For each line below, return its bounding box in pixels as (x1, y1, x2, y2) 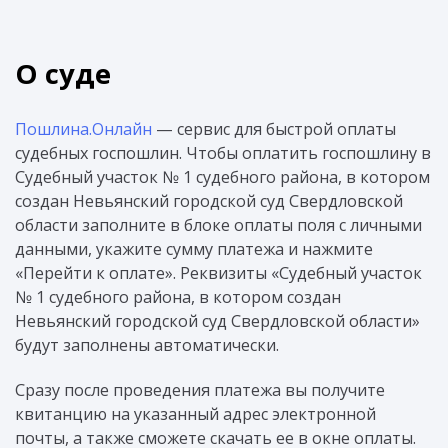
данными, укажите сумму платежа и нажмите (15, 238, 373, 261)
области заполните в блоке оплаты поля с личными (15, 214, 422, 237)
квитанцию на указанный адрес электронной (15, 402, 376, 425)
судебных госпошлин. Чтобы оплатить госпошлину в (15, 142, 431, 165)
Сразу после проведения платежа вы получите (15, 378, 385, 401)
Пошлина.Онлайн (15, 118, 152, 141)
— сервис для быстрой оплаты (152, 118, 396, 141)
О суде (15, 53, 111, 92)
